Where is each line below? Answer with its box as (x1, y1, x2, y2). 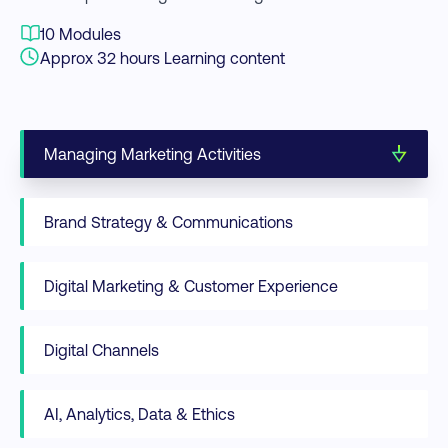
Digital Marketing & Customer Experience (44, 276, 338, 296)
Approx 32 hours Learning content (40, 48, 285, 68)
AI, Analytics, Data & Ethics (44, 404, 235, 424)
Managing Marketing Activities (44, 144, 261, 164)
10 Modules (40, 24, 121, 44)
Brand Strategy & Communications (44, 212, 293, 232)
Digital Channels (44, 340, 159, 360)
